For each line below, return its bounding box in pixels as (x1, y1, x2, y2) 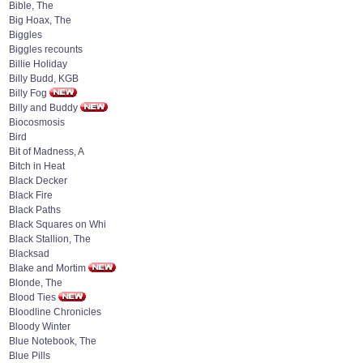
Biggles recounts (9, 44, 83, 55)
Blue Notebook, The (9, 335, 96, 347)
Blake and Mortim (9, 263, 86, 274)
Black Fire (9, 190, 53, 201)
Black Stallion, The (9, 233, 91, 245)
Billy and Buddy (9, 102, 78, 113)
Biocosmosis (9, 117, 65, 128)
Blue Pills (9, 350, 50, 361)
